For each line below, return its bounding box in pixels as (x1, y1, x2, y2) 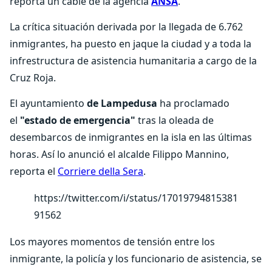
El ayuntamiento (10, 97, 87, 110)
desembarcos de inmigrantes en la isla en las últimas (10, 131, 252, 144)
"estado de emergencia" (20, 114, 135, 127)
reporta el (10, 165, 58, 178)
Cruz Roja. (10, 71, 56, 84)
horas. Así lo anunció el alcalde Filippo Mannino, (10, 148, 229, 161)
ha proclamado (157, 97, 229, 110)
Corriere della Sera (58, 165, 143, 178)
